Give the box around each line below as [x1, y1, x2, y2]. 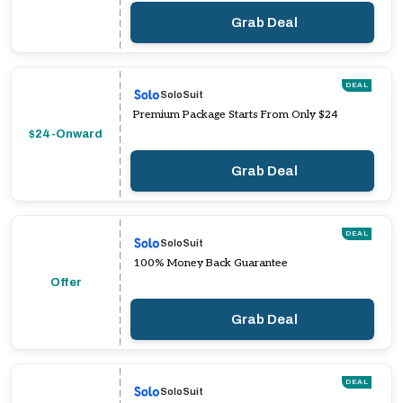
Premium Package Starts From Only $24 [133, 108, 338, 121]
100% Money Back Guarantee [133, 256, 288, 270]
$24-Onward [29, 127, 103, 140]
